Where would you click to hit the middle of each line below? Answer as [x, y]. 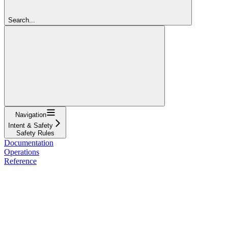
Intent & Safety [31, 125]
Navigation [31, 115]
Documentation [29, 142]
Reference [20, 161]
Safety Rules [35, 133]
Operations [22, 152]
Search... [22, 20]
